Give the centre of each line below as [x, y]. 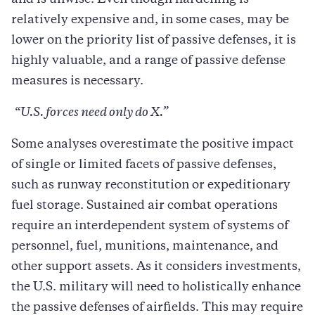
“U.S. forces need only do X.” [90, 113]
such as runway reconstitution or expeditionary [151, 185]
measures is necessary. [77, 81]
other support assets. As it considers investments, [156, 267]
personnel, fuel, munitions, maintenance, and [145, 246]
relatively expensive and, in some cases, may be [150, 20]
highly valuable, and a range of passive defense [148, 61]
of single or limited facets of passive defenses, [144, 165]
